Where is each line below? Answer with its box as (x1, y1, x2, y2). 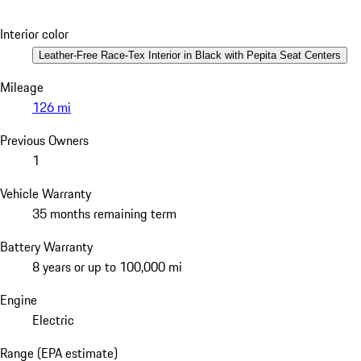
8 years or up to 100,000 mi (32, 256, 182, 276)
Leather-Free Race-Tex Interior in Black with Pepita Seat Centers (39, 48, 341, 61)
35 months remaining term (32, 203, 176, 223)
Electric (32, 309, 74, 330)
